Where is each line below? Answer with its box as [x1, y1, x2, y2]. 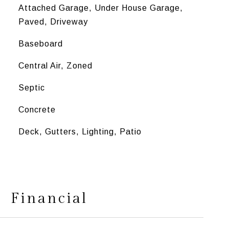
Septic [18, 83, 45, 92]
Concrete [18, 105, 56, 114]
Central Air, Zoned [18, 61, 93, 70]
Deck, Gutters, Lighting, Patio [18, 127, 142, 136]
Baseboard [18, 39, 63, 48]
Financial [10, 190, 88, 207]
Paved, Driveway [18, 17, 88, 26]
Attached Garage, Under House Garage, [18, 4, 183, 12]
